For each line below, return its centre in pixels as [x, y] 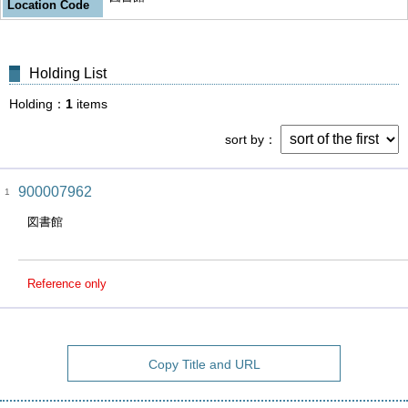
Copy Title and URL [204, 364]
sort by [245, 139]
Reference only [67, 284]
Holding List [68, 73]
